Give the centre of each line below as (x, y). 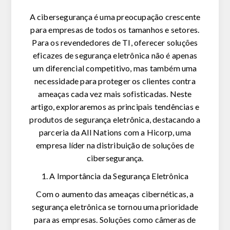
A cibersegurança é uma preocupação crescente (115, 17)
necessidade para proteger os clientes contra (115, 81)
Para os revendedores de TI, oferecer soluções (115, 43)
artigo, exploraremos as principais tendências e (115, 107)
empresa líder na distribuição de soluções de (115, 145)
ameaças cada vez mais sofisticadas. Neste (115, 94)
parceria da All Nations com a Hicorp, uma (115, 132)
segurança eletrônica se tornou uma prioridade (115, 207)
